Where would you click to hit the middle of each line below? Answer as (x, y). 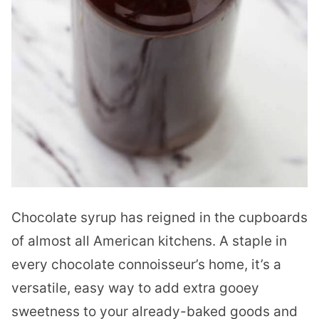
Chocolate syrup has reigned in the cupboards (159, 218)
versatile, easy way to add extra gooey (135, 288)
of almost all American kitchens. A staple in (149, 241)
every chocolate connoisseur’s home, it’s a (146, 265)
